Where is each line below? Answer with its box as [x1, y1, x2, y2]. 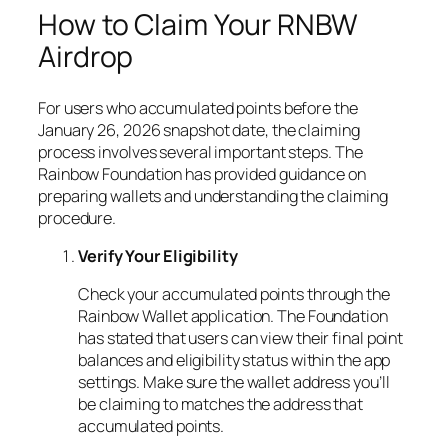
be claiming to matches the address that [78, 393, 364, 416]
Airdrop [38, 37, 134, 77]
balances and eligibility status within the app [78, 349, 391, 372]
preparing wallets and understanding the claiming [38, 184, 389, 207]
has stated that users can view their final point [78, 327, 404, 350]
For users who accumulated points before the [38, 96, 358, 119]
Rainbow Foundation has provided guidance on [38, 162, 366, 185]
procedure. [38, 206, 117, 229]
